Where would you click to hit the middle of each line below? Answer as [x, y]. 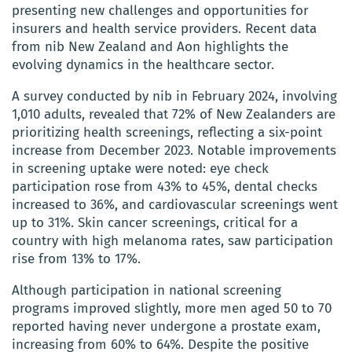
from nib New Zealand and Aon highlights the [150, 46]
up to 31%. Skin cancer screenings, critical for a [155, 222]
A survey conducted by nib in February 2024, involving [174, 96]
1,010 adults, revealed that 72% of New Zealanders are [174, 114]
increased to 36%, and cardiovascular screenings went [175, 204]
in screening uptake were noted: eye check [140, 168]
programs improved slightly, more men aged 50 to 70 [172, 308]
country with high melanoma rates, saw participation [172, 240]
